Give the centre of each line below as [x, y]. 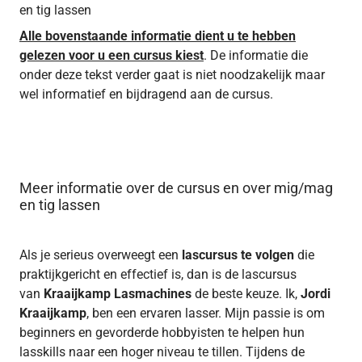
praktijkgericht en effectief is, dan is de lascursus [158, 274]
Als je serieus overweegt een [99, 255]
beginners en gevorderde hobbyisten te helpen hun [162, 332]
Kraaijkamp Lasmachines [118, 293]
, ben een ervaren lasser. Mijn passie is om [206, 313]
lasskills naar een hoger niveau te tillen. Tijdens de [162, 351]
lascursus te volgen [238, 255]
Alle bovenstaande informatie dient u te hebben [158, 36]
